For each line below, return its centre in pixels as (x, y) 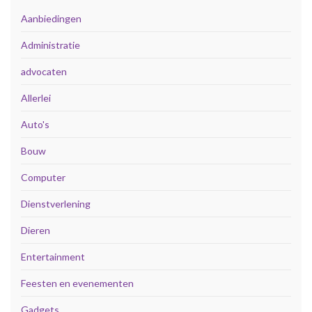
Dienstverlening (56, 203)
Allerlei (36, 97)
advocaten (44, 71)
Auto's (35, 124)
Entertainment (53, 256)
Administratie (50, 45)
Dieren (36, 230)
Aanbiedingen (51, 18)
